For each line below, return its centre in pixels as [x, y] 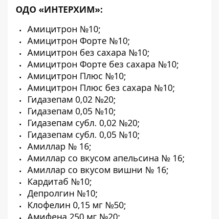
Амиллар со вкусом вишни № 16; [97, 170]
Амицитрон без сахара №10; [87, 52]
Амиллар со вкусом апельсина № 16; [105, 158]
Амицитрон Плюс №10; [76, 76]
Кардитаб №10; [58, 181]
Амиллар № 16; [58, 146]
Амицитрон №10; [63, 29]
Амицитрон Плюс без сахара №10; [100, 88]
